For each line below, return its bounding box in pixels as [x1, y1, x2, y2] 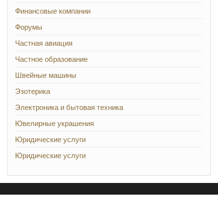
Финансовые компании [15, 5, 91, 16]
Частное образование [15, 54, 88, 64]
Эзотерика [15, 86, 50, 96]
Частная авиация [15, 37, 73, 48]
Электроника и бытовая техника [15, 102, 123, 112]
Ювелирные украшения [15, 118, 94, 128]
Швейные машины [15, 70, 76, 80]
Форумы [15, 21, 42, 32]
